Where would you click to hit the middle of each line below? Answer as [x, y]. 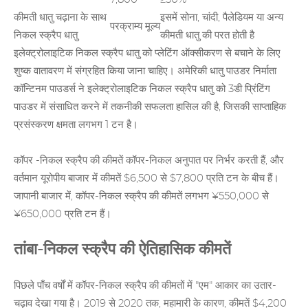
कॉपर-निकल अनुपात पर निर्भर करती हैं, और [203, 161]
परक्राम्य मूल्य [135, 27]
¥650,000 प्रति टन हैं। [63, 214]
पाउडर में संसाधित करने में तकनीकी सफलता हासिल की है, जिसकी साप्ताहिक [150, 107]
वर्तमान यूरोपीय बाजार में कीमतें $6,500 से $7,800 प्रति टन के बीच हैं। [146, 179]
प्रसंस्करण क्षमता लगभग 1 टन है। [76, 125]
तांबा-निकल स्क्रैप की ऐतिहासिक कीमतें [122, 250]
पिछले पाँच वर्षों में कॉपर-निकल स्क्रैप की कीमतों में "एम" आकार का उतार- [145, 286]
